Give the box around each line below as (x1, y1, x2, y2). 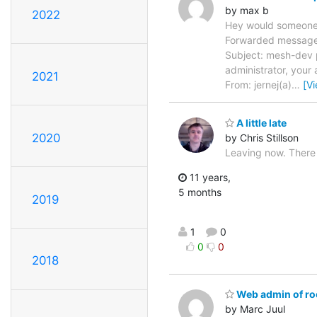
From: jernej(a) (225, 79, 292, 91)
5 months (178, 185, 221, 198)
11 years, (187, 171, 231, 183)
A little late (234, 116, 287, 129)
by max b (225, 4, 269, 17)
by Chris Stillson (225, 131, 299, 144)
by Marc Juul (225, 303, 285, 316)
